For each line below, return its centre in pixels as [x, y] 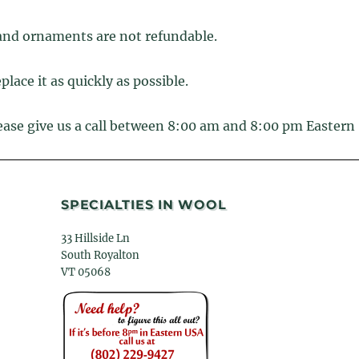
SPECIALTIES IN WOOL [144, 205]
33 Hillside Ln [96, 239]
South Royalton [101, 256]
